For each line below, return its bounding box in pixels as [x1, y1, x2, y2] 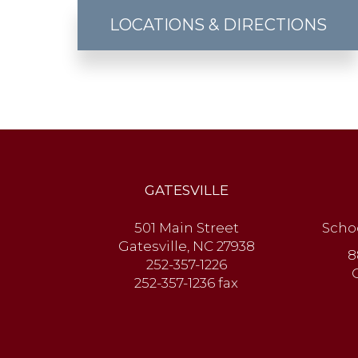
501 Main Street [133, 220, 239, 236]
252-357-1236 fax [134, 275, 239, 291]
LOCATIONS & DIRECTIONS [109, 15, 327, 34]
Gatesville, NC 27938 [117, 238, 255, 254]
